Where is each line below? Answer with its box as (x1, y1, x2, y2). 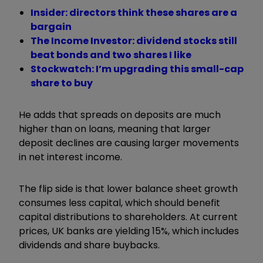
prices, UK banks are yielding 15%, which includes (19, 224, 239, 238)
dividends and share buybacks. (19, 238, 160, 252)
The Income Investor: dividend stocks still (31, 33, 237, 48)
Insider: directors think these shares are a (31, 5, 237, 19)
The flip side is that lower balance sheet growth (19, 181, 238, 195)
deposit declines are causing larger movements (19, 136, 239, 150)
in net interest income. (19, 150, 122, 164)
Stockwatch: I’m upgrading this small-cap (31, 62, 244, 76)
